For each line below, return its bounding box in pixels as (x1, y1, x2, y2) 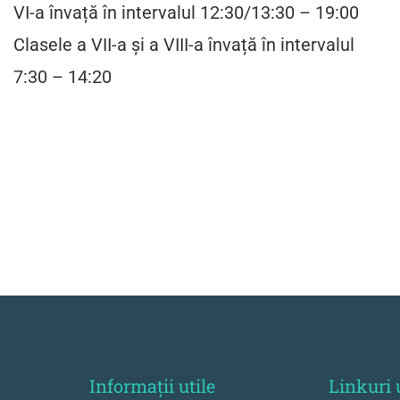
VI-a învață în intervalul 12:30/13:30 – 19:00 (12, 2, 359, 23)
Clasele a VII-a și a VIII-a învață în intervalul (12, 34, 354, 55)
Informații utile (88, 374, 215, 398)
